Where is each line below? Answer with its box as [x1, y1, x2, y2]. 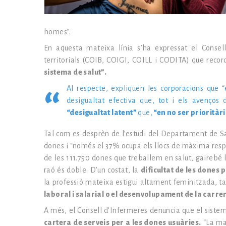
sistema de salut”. [44, 68, 107, 76]
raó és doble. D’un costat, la [44, 166, 141, 174]
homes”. [44, 28, 71, 36]
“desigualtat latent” [67, 108, 138, 117]
